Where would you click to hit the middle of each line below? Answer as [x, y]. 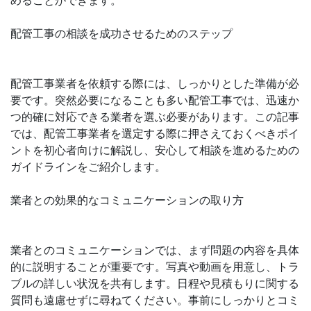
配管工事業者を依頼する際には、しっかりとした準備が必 [155, 83]
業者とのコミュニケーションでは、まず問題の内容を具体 [155, 250]
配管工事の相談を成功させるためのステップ [121, 33]
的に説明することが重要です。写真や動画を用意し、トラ [155, 267]
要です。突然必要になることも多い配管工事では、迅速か [155, 100]
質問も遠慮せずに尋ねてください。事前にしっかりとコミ [155, 300]
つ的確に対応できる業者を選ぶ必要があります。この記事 [155, 117]
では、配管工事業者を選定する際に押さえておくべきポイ [155, 133]
